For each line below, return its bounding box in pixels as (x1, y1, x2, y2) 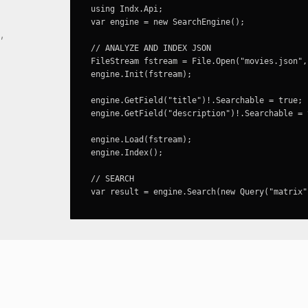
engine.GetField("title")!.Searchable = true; (90, 96, 302, 105)
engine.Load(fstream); (90, 135, 192, 144)
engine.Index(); (90, 148, 163, 157)
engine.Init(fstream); (90, 69, 192, 79)
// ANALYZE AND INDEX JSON (90, 43, 211, 53)
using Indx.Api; (90, 4, 163, 14)
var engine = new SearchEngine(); (90, 17, 245, 27)
